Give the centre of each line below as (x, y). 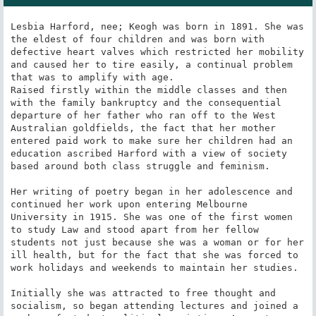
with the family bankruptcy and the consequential (146, 102)
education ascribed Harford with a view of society (148, 153)
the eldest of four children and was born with (137, 39)
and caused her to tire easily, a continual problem (151, 64)
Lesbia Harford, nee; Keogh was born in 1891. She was (157, 26)
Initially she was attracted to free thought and (143, 293)
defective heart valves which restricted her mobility (157, 51)
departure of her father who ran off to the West (143, 115)
